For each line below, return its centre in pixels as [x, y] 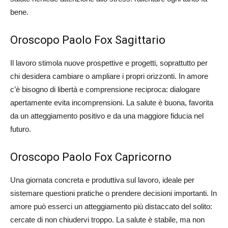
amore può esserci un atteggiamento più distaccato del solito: [111, 207]
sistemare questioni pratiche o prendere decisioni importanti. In [113, 193]
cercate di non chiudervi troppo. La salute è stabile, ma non [107, 220]
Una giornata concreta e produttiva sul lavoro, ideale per [102, 180]
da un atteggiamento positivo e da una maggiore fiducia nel [107, 116]
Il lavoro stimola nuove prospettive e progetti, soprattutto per [109, 63]
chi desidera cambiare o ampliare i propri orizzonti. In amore [109, 76]
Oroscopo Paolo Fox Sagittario [88, 40]
